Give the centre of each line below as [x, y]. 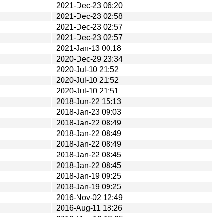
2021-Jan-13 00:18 [89, 48]
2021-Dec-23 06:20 [89, 5]
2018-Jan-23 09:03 [89, 112]
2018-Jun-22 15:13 [89, 101]
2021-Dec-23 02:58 [89, 16]
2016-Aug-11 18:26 [89, 208]
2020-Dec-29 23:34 [89, 59]
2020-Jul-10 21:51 [87, 91]
